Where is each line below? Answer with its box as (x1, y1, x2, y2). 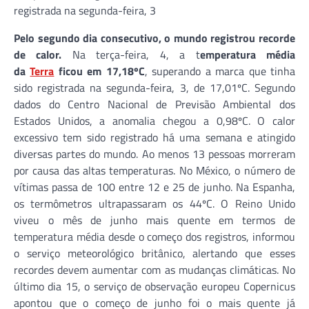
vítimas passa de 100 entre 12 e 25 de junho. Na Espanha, (14, 179, 295, 195)
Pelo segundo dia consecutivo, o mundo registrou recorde (14, 30, 295, 46)
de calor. (14, 46, 62, 63)
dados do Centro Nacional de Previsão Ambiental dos (14, 96, 295, 112)
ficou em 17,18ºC (54, 63, 145, 79)
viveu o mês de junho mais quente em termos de (14, 212, 295, 228)
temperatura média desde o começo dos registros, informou (14, 228, 295, 245)
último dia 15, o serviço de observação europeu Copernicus (14, 278, 295, 295)
